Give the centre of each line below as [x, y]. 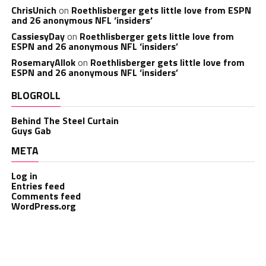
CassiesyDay [38, 36]
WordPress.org [43, 206]
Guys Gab [31, 131]
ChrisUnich [34, 10]
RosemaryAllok [43, 62]
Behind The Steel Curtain [65, 121]
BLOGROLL [36, 95]
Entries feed [38, 186]
